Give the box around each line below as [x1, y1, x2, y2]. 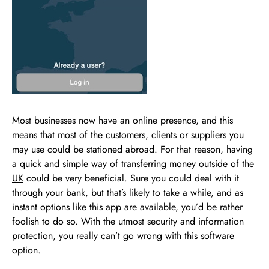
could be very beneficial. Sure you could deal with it [23, 171, 239, 185]
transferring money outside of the [121, 156, 254, 171]
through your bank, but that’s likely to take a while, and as [12, 185, 243, 199]
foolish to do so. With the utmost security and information [12, 214, 244, 228]
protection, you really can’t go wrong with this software [12, 228, 234, 243]
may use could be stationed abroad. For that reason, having [12, 142, 253, 156]
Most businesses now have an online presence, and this [12, 113, 233, 127]
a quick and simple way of [12, 156, 121, 171]
